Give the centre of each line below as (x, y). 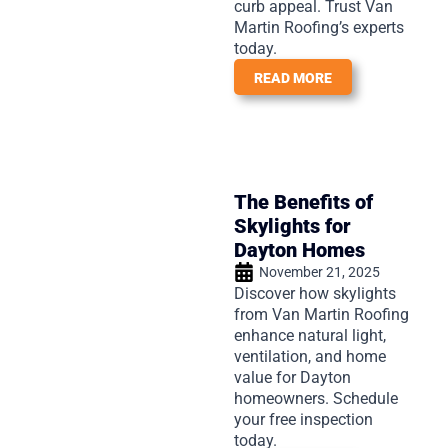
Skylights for (292, 225)
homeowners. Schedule (316, 398)
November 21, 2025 (319, 271)
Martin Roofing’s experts (319, 27)
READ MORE (293, 77)
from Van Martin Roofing (321, 314)
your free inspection (303, 419)
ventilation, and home (310, 356)
